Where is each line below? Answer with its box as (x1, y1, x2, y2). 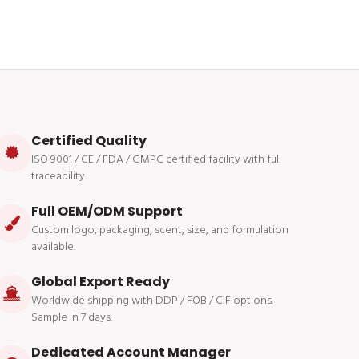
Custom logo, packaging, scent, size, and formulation (31, 220, 288, 240)
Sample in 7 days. (31, 308, 112, 327)
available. (31, 237, 75, 256)
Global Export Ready (31, 272, 170, 291)
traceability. (31, 167, 87, 186)
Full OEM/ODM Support (31, 201, 183, 220)
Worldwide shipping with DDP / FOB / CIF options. (31, 291, 273, 310)
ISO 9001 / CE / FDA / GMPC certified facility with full (31, 150, 281, 169)
